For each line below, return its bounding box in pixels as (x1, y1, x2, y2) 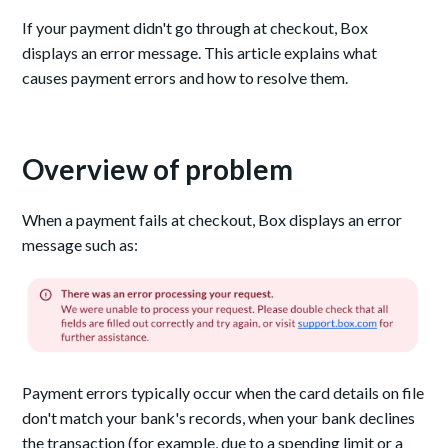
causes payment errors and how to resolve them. (22, 68, 349, 88)
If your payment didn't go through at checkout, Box (22, 18, 369, 38)
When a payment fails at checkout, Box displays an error (22, 210, 403, 230)
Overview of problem (22, 152, 294, 187)
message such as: (22, 235, 139, 255)
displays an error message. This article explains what (22, 43, 378, 63)
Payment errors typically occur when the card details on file (22, 383, 425, 403)
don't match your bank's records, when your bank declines (22, 408, 416, 428)
